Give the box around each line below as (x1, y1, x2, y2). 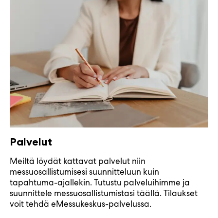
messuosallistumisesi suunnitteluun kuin (10, 166, 159, 178)
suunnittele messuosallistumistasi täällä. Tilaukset (10, 188, 198, 199)
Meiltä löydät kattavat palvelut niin (10, 156, 145, 167)
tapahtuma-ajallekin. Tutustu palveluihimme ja (10, 177, 190, 188)
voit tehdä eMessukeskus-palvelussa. (10, 199, 151, 210)
